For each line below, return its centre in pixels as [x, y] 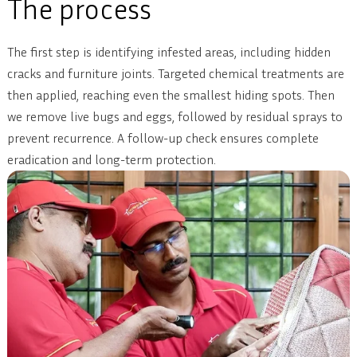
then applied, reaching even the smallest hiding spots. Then [171, 95]
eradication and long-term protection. [111, 160]
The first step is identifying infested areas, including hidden [169, 52]
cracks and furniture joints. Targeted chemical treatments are [175, 74]
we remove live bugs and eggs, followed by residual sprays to [175, 117]
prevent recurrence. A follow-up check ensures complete [163, 138]
